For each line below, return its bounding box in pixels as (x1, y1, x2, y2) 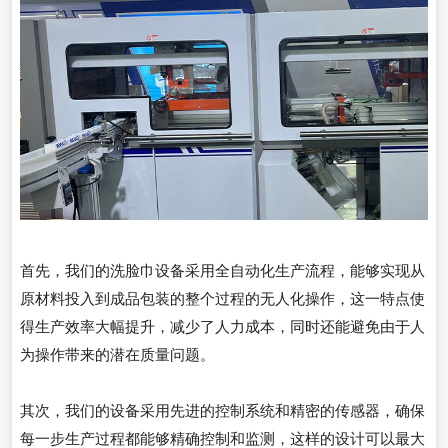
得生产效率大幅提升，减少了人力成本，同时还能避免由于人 (20, 318, 425, 336)
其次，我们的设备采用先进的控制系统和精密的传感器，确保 (20, 402, 425, 420)
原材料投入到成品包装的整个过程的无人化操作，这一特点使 (20, 290, 425, 308)
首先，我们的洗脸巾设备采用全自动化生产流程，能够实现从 (20, 262, 425, 280)
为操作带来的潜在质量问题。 (20, 346, 215, 364)
